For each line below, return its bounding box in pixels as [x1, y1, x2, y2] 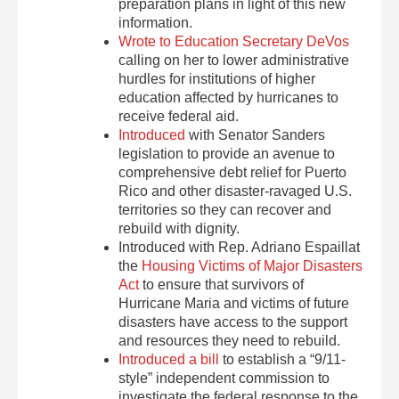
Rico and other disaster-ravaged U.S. [118, 183, 353, 199]
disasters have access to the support [118, 314, 348, 330]
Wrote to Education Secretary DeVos [118, 34, 350, 49]
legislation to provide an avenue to [118, 146, 336, 161]
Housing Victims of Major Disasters [142, 258, 363, 273]
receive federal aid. [118, 109, 240, 124]
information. [118, 15, 193, 30]
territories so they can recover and [118, 202, 332, 217]
